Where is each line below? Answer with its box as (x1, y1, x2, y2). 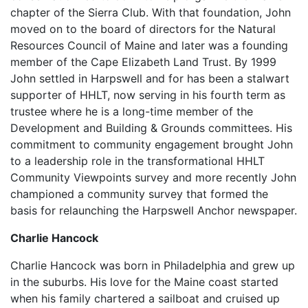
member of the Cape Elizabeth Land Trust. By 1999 (10, 55, 276, 69)
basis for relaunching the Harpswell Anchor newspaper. (10, 203, 297, 217)
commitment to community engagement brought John (10, 137, 293, 151)
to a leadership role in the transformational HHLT (10, 154, 265, 168)
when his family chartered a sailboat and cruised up (10, 291, 280, 305)
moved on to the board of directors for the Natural (10, 22, 276, 36)
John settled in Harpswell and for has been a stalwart (10, 71, 289, 85)
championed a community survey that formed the (10, 187, 268, 201)
